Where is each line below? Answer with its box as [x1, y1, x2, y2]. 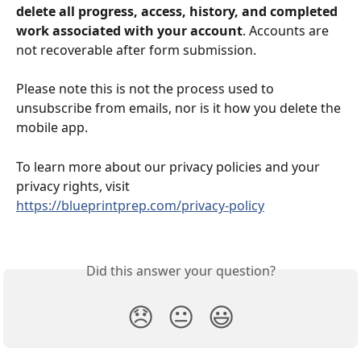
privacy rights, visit [16, 176, 133, 195]
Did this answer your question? [85, 262, 276, 280]
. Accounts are [243, 21, 332, 39]
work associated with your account [16, 21, 243, 39]
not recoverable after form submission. [16, 40, 256, 59]
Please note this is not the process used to [16, 80, 277, 98]
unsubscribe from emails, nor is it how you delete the [16, 99, 344, 118]
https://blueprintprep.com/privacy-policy [16, 196, 264, 214]
